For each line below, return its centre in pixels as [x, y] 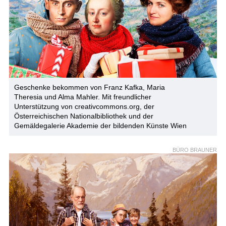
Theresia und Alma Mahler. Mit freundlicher [82, 97]
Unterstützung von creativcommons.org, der [84, 107]
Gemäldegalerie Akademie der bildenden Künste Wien [100, 126]
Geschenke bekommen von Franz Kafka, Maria [89, 88]
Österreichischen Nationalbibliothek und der [83, 116]
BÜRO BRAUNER [195, 150]
